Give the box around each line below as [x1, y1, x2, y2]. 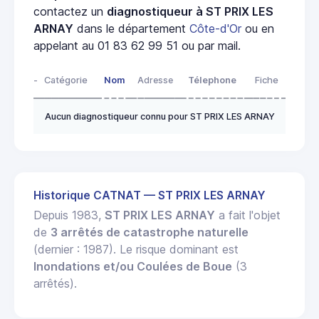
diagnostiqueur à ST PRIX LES [107, 4, 273, 19]
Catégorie [44, 74, 88, 85]
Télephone [188, 74, 236, 85]
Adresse [137, 74, 173, 85]
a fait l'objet [215, 207, 281, 222]
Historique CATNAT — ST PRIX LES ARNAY [33, 188, 266, 202]
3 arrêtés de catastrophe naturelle [51, 224, 249, 239]
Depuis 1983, [33, 207, 105, 222]
